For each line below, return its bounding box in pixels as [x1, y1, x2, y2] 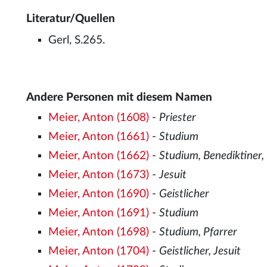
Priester [159, 112, 197, 123]
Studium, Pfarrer [159, 226, 238, 238]
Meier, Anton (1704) [48, 245, 150, 257]
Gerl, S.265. [48, 35, 105, 46]
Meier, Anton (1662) [48, 150, 150, 162]
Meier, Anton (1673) [48, 169, 150, 181]
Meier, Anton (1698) [48, 226, 150, 238]
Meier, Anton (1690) [48, 188, 150, 200]
